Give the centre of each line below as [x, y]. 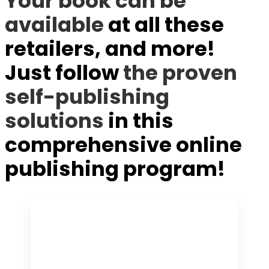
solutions [54, 120]
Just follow [64, 72]
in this [139, 120]
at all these [164, 24]
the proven [180, 72]
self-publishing [87, 96]
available [54, 24]
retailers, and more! [110, 48]
